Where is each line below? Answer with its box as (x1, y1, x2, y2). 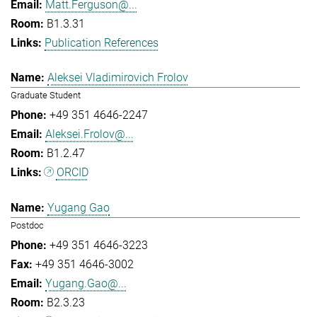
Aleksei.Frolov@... (45, 127, 134, 142)
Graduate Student (11, 90, 81, 101)
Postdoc (11, 219, 44, 231)
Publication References (45, 35, 158, 50)
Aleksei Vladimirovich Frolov (47, 71, 188, 85)
